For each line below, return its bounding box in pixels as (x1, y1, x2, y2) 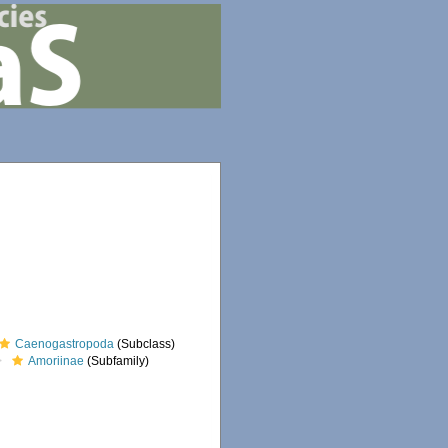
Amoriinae (28, 354, 85, 368)
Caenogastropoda (15, 337, 115, 351)
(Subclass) (114, 337, 176, 351)
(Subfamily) (84, 354, 150, 368)
